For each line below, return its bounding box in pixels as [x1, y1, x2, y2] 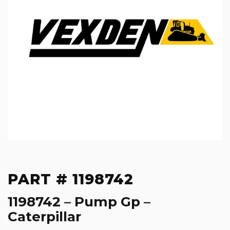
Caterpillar [8, 208, 81, 225]
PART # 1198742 [8, 170, 133, 188]
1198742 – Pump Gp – [8, 194, 150, 210]
